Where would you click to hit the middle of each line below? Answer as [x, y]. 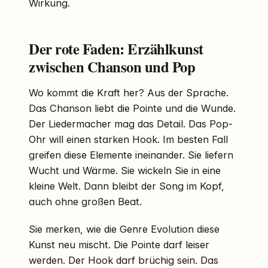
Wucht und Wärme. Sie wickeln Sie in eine [125, 171]
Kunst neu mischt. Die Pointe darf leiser [119, 244]
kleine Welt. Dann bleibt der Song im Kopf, [127, 186]
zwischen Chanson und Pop [112, 67]
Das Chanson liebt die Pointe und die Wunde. [132, 109]
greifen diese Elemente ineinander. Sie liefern [131, 155]
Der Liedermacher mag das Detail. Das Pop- [131, 124]
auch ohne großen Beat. [85, 202]
